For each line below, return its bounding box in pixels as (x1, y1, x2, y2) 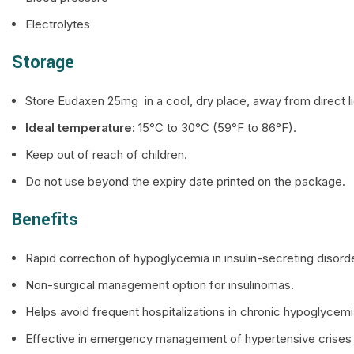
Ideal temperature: (25, 120, 135, 135)
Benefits (12, 207, 78, 232)
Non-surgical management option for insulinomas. (25, 277, 294, 292)
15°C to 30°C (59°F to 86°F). (135, 120, 296, 135)
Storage (12, 50, 74, 75)
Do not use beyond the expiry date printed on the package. (25, 174, 345, 189)
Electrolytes (25, 17, 90, 32)
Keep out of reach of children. (25, 147, 187, 162)
